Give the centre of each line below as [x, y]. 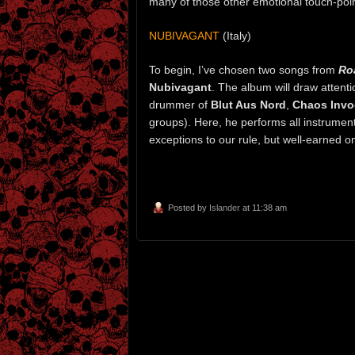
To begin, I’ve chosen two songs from [244, 69]
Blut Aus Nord [248, 104]
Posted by [189, 207]
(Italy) [235, 35]
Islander [225, 207]
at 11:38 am [263, 207]
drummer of [180, 104]
